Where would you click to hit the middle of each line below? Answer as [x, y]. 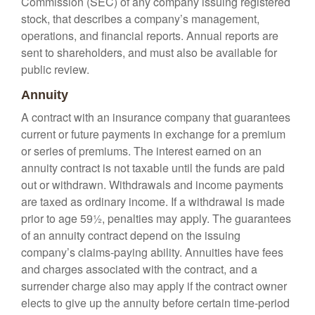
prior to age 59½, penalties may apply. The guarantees [156, 218]
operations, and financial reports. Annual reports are [150, 36]
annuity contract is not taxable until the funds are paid [153, 168]
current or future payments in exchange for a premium [153, 134]
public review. [55, 69]
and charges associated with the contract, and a [139, 269]
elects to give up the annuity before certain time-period [155, 303]
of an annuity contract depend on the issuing [131, 235]
